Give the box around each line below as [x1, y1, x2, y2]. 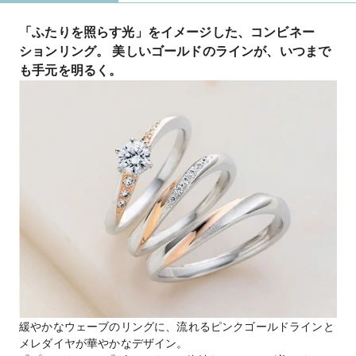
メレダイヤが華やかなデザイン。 [19, 336, 188, 350]
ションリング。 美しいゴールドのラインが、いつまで [19, 43, 331, 60]
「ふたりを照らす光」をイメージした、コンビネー [19, 24, 315, 41]
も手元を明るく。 [19, 62, 122, 79]
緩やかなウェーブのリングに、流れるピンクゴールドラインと [19, 319, 335, 334]
